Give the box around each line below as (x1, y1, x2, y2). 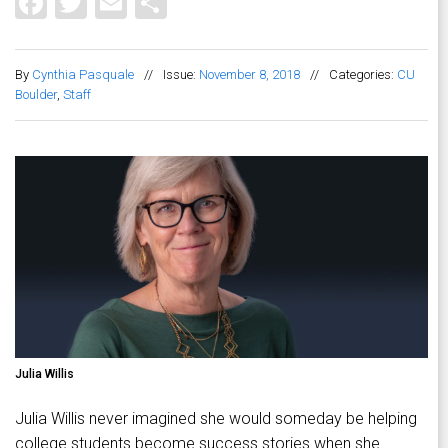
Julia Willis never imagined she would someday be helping (15, 409, 417, 429)
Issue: (163, 67, 199, 83)
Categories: (329, 67, 397, 83)
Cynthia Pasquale (32, 67, 134, 83)
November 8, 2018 (199, 67, 300, 83)
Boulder (15, 87, 57, 103)
